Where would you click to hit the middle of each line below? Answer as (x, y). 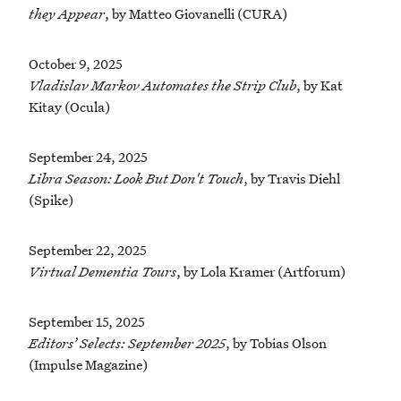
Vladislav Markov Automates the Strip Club (162, 85)
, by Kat (320, 85)
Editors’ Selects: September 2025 (127, 343)
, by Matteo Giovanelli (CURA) (196, 14)
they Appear (67, 14)
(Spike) (51, 200)
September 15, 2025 (87, 322)
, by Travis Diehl (292, 179)
